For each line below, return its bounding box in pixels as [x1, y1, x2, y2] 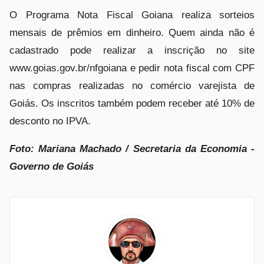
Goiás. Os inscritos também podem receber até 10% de [9, 97, 255, 109]
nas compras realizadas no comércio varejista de [9, 80, 255, 91]
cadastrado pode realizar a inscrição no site [9, 44, 255, 56]
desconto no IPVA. [9, 115, 94, 127]
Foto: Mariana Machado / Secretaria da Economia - [9, 143, 255, 154]
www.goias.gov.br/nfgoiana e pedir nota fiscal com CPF [9, 62, 255, 74]
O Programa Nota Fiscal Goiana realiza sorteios [9, 9, 255, 21]
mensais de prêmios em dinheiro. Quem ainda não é [9, 27, 255, 38]
